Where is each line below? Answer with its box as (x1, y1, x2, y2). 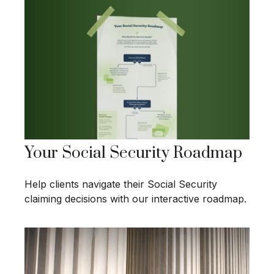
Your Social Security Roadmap (24, 143, 242, 163)
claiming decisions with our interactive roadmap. (24, 192, 246, 205)
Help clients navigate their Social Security (24, 177, 217, 190)
